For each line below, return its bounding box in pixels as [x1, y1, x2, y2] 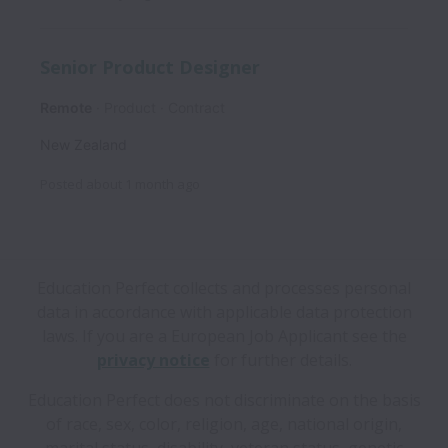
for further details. [209, 349, 352, 372]
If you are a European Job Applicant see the [81, 325, 407, 348]
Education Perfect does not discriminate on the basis [27, 389, 421, 412]
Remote [40, 99, 92, 117]
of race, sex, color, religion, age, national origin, [46, 413, 402, 436]
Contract [168, 99, 225, 117]
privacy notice [96, 349, 210, 372]
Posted [40, 175, 83, 194]
